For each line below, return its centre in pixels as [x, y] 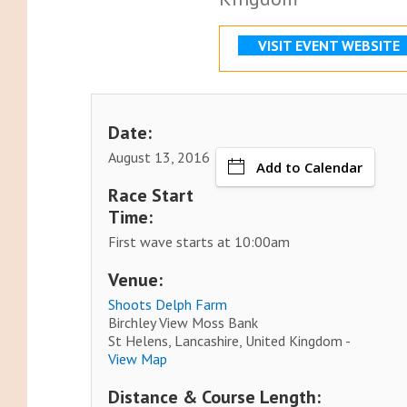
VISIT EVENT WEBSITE [329, 46]
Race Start [151, 196]
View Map [138, 359]
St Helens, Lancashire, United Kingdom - [229, 341]
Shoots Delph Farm [168, 305]
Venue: [136, 280]
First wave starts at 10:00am [199, 242]
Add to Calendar [310, 168]
